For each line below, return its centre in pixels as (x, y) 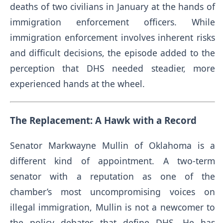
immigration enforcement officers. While (113, 22)
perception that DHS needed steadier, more (113, 68)
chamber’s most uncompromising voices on (113, 191)
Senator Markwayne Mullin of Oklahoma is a (113, 145)
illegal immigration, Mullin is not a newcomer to (113, 207)
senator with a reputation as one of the (113, 176)
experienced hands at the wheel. (77, 84)
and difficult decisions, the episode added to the (113, 53)
